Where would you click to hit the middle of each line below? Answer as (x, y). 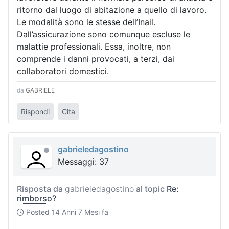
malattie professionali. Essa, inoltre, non (94, 47)
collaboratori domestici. (63, 71)
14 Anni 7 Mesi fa (80, 212)
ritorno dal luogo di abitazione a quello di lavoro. (112, 10)
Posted (38, 212)
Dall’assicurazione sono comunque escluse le (104, 35)
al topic (150, 188)
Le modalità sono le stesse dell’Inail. (86, 22)
